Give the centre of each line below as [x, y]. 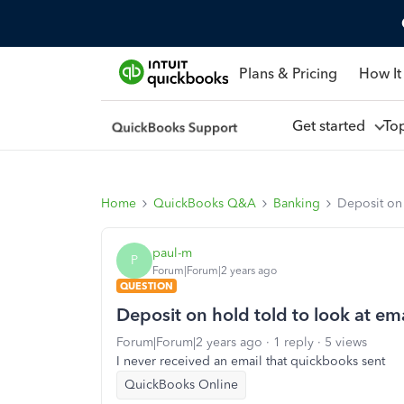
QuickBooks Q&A [205, 203]
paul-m [172, 252]
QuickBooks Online [181, 385]
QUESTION [147, 286]
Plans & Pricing [288, 73]
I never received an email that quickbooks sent [251, 361]
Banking [297, 203]
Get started [332, 125]
